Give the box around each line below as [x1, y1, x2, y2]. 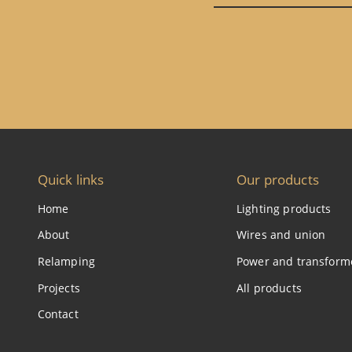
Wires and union [236, 227, 326, 243]
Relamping [37, 253, 96, 269]
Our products [236, 170, 319, 189]
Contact [37, 306, 79, 322]
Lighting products [236, 200, 332, 216]
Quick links [37, 170, 104, 189]
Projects [37, 280, 80, 295]
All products [236, 280, 302, 295]
